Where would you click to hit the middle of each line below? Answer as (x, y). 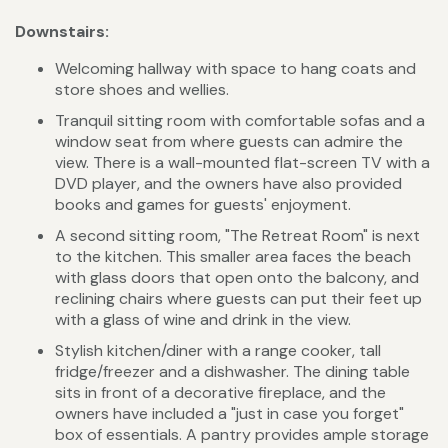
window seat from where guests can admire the (229, 142)
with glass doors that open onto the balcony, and (237, 278)
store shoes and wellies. (142, 90)
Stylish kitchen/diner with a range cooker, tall (218, 351)
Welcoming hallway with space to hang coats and (235, 69)
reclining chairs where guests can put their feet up (238, 299)
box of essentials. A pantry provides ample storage (242, 435)
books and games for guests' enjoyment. (203, 205)
